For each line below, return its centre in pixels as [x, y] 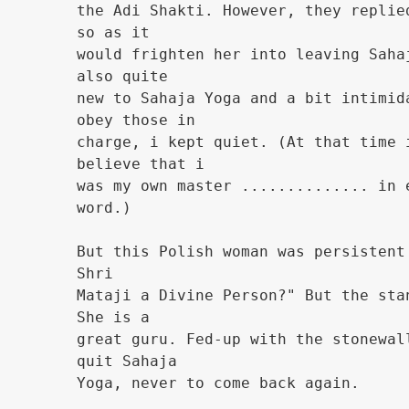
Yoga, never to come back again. [218, 383]
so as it [113, 32]
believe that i [141, 164]
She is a [113, 317]
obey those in [136, 120]
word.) [104, 208]
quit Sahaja [127, 361]
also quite [122, 76]
